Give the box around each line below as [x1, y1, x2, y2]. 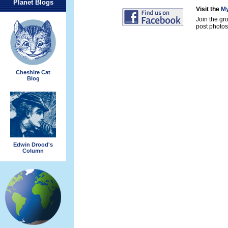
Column [22, 147, 44, 154]
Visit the [196, 6, 221, 13]
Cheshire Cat [16, 69, 50, 75]
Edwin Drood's [13, 141, 53, 148]
